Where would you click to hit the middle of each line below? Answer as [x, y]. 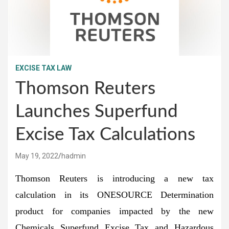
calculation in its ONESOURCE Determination [114, 194]
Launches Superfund [97, 111]
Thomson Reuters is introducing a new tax [114, 178]
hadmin [74, 156]
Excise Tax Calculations [105, 134]
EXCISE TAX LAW [43, 68]
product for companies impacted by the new [114, 211]
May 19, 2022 [37, 156]
